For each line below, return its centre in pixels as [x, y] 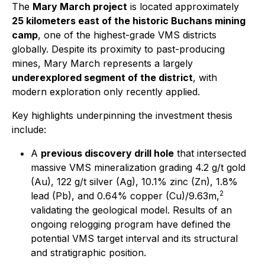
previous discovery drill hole [107, 153]
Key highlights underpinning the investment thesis [122, 115]
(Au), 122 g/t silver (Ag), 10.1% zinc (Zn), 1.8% [134, 182]
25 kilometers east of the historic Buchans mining [129, 21]
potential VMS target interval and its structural [134, 238]
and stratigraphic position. [88, 253]
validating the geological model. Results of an [131, 210]
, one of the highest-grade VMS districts [127, 35]
